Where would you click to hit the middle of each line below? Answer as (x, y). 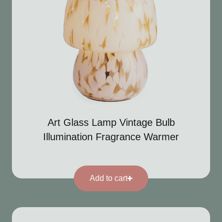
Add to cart (109, 178)
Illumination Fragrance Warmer (111, 137)
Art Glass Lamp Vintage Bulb (111, 123)
